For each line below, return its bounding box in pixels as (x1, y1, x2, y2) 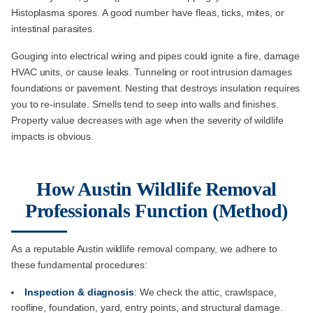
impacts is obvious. (11, 131, 94, 143)
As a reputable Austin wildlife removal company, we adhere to (11, 243, 277, 255)
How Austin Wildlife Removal (36, 178, 277, 201)
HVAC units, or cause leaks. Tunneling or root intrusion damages (11, 66, 292, 78)
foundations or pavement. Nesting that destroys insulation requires (11, 82, 300, 94)
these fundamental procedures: (11, 259, 148, 271)
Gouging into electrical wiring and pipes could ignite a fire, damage (11, 50, 300, 62)
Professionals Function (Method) (25, 200, 288, 222)
